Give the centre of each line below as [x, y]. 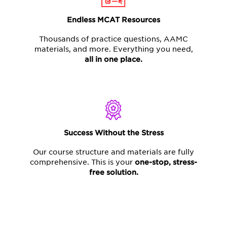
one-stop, [154, 162]
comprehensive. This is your [82, 162]
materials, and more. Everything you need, [113, 49]
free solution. [113, 172]
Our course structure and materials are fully [113, 152]
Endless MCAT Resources [113, 20]
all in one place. [113, 59]
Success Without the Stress [113, 133]
